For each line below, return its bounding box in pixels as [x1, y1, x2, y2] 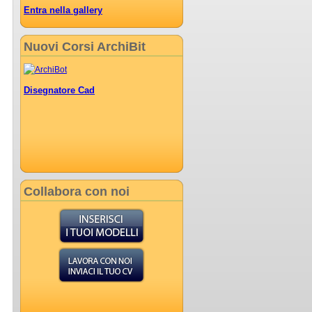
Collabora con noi [24, 185, 130, 198]
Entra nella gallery [24, 4, 102, 15]
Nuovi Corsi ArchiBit [24, 40, 146, 54]
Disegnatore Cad [24, 84, 95, 95]
